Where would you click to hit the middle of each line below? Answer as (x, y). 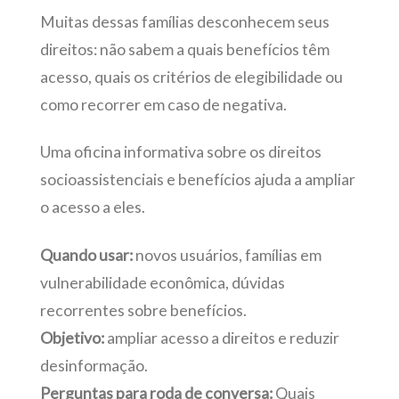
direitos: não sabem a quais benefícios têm (184, 49)
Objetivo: (72, 338)
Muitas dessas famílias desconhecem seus (184, 21)
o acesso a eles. (94, 208)
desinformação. (94, 365)
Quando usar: (86, 255)
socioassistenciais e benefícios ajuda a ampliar (197, 180)
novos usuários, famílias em (227, 255)
